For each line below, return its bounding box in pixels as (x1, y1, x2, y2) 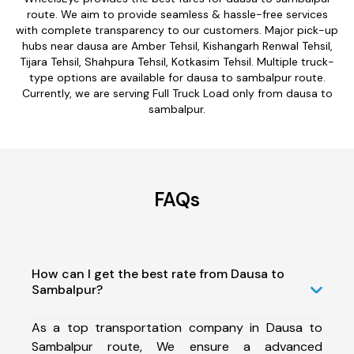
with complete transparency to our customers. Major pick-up (16, 22, 338, 37)
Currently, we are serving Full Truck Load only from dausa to (21, 85, 333, 100)
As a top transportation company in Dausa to (32, 318, 322, 336)
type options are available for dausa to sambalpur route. (28, 70, 326, 85)
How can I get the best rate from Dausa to (32, 265, 284, 282)
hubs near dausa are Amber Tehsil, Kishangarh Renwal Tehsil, (21, 38, 333, 53)
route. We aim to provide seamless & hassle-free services (26, 6, 328, 21)
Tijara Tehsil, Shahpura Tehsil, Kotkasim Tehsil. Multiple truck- (20, 54, 334, 69)
